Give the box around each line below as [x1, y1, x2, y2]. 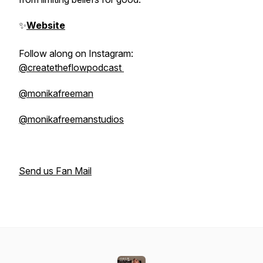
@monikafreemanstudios [19, 113, 124, 125]
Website [26, 19, 65, 31]
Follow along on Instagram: [19, 48, 133, 59]
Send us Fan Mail [19, 165, 92, 177]
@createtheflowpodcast [19, 62, 124, 73]
